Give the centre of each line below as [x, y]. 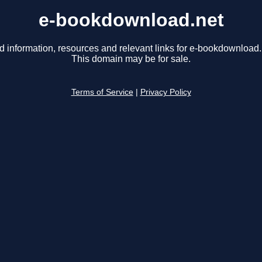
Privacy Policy [166, 92]
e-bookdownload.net [131, 20]
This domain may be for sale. [131, 59]
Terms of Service [102, 92]
